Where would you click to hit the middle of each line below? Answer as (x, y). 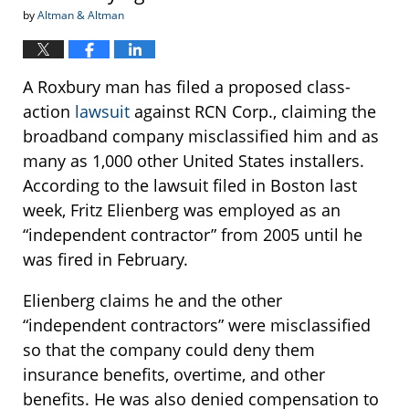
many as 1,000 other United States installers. (194, 161)
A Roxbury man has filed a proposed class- (187, 87)
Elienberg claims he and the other (152, 301)
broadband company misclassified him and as (201, 136)
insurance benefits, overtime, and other (174, 375)
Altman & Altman (81, 16)
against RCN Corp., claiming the (253, 112)
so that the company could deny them (169, 350)
